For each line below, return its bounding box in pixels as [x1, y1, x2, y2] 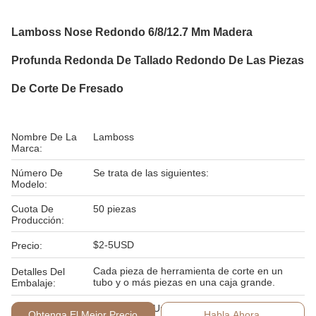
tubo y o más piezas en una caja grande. [93, 276, 275, 288]
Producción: [11, 214, 64, 226]
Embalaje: [11, 277, 56, 288]
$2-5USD [93, 239, 134, 250]
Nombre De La [11, 131, 77, 142]
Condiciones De [11, 303, 82, 314]
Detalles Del [11, 266, 65, 277]
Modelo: [11, 178, 47, 190]
